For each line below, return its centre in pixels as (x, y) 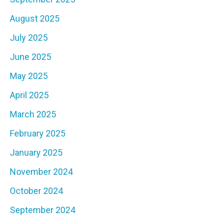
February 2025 (38, 134)
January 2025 (36, 153)
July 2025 (29, 38)
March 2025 (33, 114)
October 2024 (36, 191)
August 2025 (35, 19)
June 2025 (30, 57)
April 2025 (29, 95)
